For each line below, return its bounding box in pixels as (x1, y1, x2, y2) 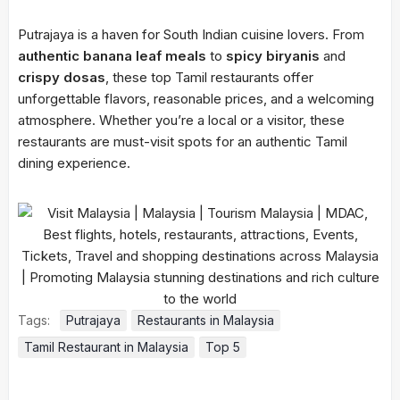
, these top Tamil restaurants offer (105, 69, 313, 86)
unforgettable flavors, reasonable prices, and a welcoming (18, 90, 374, 107)
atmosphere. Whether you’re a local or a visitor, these (18, 112, 345, 129)
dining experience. (18, 154, 130, 171)
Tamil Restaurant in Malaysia (24, 339, 188, 354)
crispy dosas (18, 69, 105, 86)
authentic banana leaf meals (18, 47, 206, 64)
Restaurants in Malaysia (137, 312, 274, 328)
